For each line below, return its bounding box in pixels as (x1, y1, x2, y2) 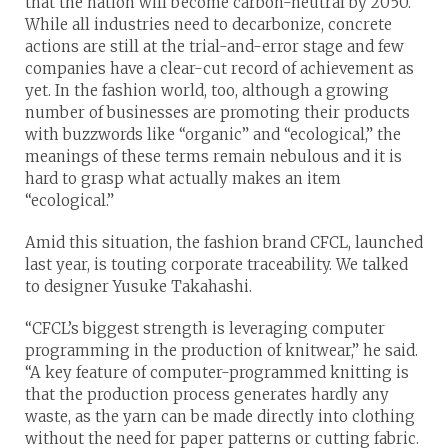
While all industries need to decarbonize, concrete (25, 14, 392, 34)
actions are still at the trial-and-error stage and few (25, 36, 404, 56)
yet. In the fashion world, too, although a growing (25, 80, 389, 100)
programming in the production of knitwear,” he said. (25, 340, 418, 360)
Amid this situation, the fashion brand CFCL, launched (25, 232, 423, 252)
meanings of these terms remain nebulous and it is (25, 146, 402, 166)
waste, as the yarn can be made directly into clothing (25, 406, 415, 426)
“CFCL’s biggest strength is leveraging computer (25, 318, 385, 338)
